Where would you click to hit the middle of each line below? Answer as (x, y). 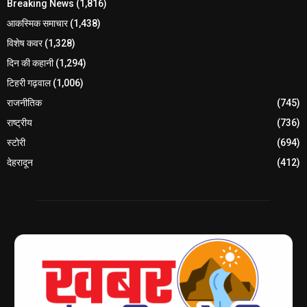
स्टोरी (16, 143)
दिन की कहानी (30, 63)
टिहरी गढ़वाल (29, 83)
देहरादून (20, 163)
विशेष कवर (25, 44)
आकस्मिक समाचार (37, 24)
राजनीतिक (24, 103)
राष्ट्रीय (20, 123)
